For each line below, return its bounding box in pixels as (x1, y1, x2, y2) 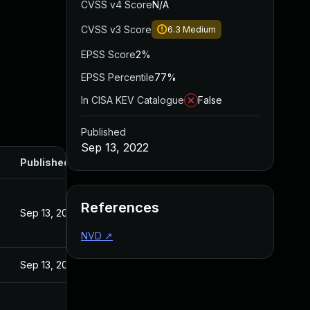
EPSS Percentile (81, 71, 154, 83)
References (81, 199, 159, 216)
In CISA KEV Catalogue (81, 94, 184, 106)
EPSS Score (81, 48, 136, 60)
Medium (183, 24, 216, 35)
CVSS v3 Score (81, 24, 152, 35)
